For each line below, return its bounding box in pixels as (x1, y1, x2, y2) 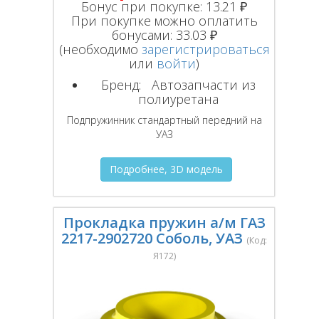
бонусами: (111, 26, 176, 43)
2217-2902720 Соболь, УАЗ (61, 229, 244, 248)
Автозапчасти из (145, 76, 256, 93)
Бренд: (101, 76, 142, 93)
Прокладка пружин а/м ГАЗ (63, 213, 266, 232)
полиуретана (138, 90, 219, 108)
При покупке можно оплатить (70, 12, 258, 29)
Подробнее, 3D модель (109, 162, 223, 176)
